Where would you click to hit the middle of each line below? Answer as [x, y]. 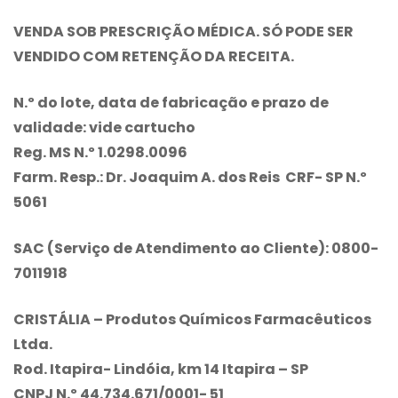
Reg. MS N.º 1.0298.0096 [100, 152]
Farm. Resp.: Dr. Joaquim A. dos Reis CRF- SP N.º [190, 177]
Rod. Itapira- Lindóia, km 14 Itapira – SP [161, 369]
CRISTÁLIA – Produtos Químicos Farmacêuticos [192, 319]
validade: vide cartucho [104, 127]
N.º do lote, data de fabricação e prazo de [171, 102]
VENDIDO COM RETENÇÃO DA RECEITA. [154, 56]
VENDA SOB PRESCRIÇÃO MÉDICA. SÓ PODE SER [183, 31]
